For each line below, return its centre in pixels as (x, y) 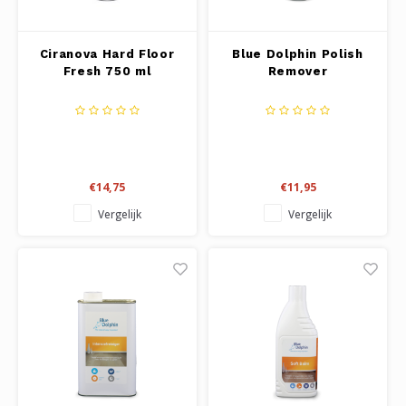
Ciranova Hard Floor (107, 53)
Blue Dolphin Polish (298, 53)
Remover (298, 71)
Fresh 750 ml (107, 71)
